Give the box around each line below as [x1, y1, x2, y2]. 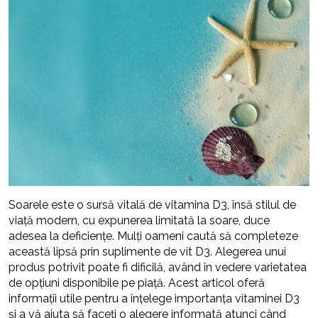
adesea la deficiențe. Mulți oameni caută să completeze [9, 229, 298, 243]
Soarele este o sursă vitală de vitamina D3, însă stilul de [9, 197, 296, 212]
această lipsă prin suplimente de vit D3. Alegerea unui [9, 244, 286, 258]
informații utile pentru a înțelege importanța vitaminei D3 [9, 291, 300, 305]
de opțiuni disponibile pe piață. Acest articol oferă [9, 275, 265, 290]
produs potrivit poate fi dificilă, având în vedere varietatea [9, 260, 307, 274]
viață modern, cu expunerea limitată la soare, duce [9, 213, 270, 227]
